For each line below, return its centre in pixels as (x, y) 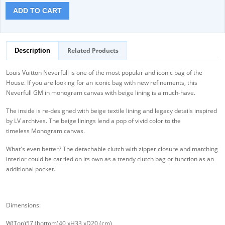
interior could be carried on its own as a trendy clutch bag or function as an (110, 159)
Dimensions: (23, 205)
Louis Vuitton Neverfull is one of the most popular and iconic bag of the (104, 73)
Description (32, 51)
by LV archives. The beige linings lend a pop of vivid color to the (93, 121)
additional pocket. (31, 169)
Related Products (93, 51)
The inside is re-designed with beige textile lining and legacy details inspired (111, 111)
